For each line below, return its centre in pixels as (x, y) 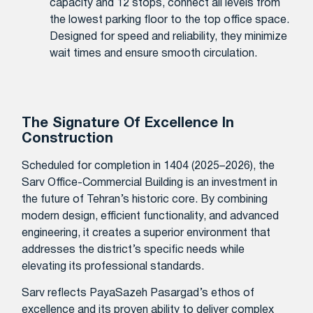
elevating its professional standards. (113, 267)
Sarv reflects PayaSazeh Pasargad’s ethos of (138, 294)
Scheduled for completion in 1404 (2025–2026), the (148, 166)
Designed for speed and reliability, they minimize (169, 37)
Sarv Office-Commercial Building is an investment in (150, 183)
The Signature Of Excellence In (128, 123)
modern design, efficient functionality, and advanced (151, 216)
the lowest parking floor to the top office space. (170, 21)
